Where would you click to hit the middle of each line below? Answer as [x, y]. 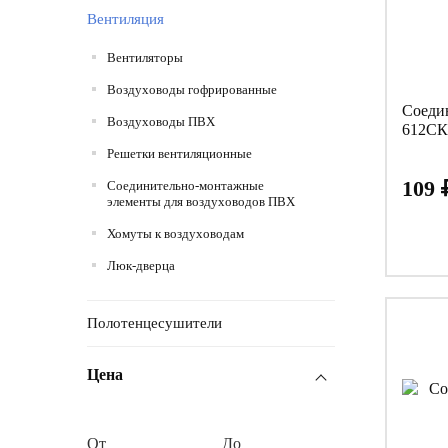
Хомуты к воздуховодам [175, 234]
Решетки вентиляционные [179, 154]
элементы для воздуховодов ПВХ [201, 202]
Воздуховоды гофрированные [192, 90]
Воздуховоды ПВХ [161, 122]
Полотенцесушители [154, 323]
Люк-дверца [141, 266]
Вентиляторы [145, 58]
